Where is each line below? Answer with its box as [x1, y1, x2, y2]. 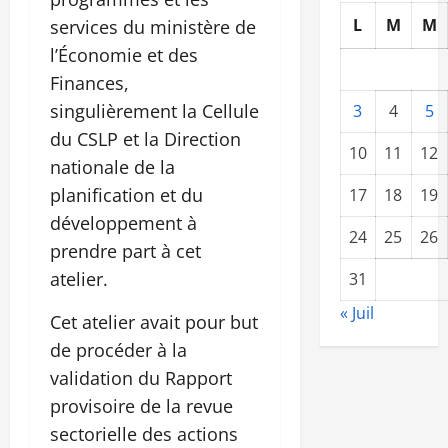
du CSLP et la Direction [50, 126, 241, 151]
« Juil [339, 302, 374, 325]
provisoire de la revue [50, 393, 233, 418]
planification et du [50, 182, 203, 207]
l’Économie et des [50, 42, 198, 67]
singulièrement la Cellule [50, 98, 259, 123]
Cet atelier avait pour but [50, 309, 258, 334]
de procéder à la [50, 337, 187, 362]
